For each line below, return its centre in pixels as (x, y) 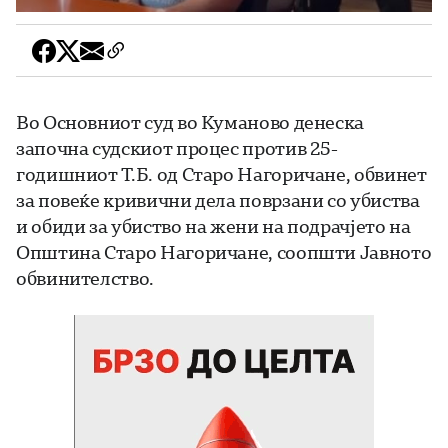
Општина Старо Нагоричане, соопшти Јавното (224, 251)
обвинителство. (85, 277)
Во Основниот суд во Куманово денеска (190, 121)
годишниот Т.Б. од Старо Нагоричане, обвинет (221, 173)
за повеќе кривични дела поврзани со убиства (218, 199)
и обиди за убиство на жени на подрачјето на (213, 225)
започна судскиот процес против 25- (177, 147)
